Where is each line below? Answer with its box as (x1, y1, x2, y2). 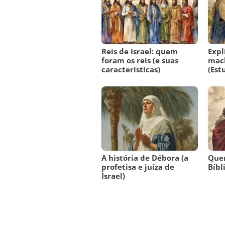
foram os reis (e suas (101, 55, 178, 66)
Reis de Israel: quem (101, 46, 178, 57)
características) (101, 64, 160, 75)
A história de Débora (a (101, 153, 188, 163)
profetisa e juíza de (101, 162, 174, 172)
